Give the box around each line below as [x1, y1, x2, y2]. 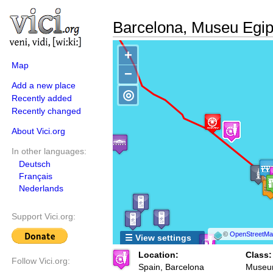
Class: [246, 250, 272, 260]
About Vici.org [12, 126, 65, 136]
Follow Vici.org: [12, 256, 70, 266]
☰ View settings [125, 233, 191, 243]
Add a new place [12, 80, 76, 90]
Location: [138, 250, 179, 260]
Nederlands [19, 183, 63, 193]
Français [19, 171, 52, 181]
